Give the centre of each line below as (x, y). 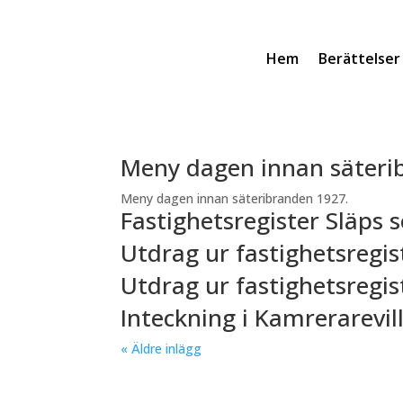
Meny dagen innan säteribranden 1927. (235, 198)
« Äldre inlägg (161, 348)
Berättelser (359, 58)
